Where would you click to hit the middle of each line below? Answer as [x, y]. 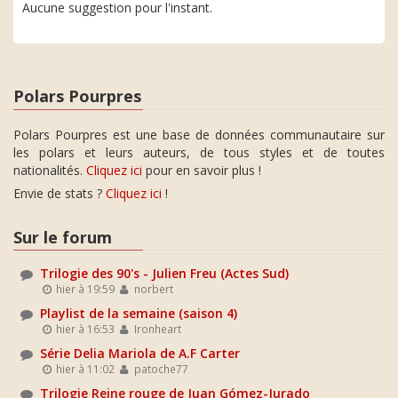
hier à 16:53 [84, 329]
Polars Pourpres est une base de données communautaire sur [199, 134]
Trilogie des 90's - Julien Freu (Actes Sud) [164, 273]
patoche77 [159, 369]
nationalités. [50, 170]
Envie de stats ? [60, 193]
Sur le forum [63, 237]
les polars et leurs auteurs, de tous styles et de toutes [199, 152]
